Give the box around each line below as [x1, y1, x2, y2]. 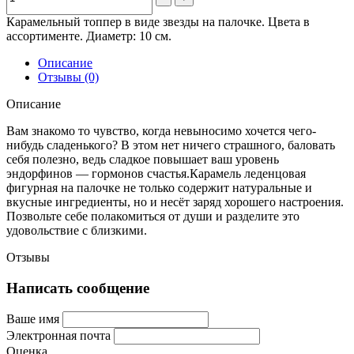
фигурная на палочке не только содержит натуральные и [6, 180, 312, 194]
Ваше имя [6, 312, 59, 326]
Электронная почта [6, 329, 111, 343]
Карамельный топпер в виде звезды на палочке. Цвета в [6, 14, 310, 28]
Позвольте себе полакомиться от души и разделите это [6, 209, 299, 223]
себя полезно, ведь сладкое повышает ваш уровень [6, 152, 279, 166]
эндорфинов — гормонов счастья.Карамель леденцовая [6, 166, 306, 180]
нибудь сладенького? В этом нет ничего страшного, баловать [6, 137, 335, 152]
